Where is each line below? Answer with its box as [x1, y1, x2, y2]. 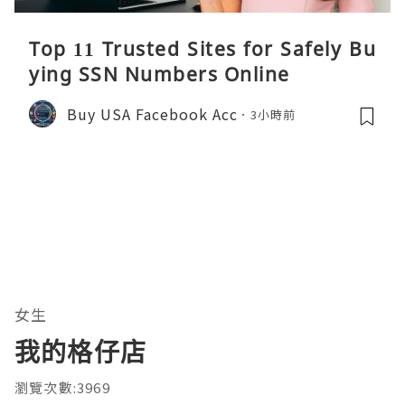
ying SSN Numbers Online [29, 61, 290, 88]
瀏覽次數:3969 [14, 378, 110, 398]
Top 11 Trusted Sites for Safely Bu [29, 36, 376, 62]
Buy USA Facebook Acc [67, 102, 238, 125]
